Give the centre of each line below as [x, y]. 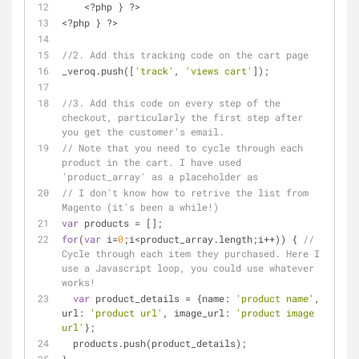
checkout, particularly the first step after [182, 117]
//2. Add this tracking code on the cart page [185, 54]
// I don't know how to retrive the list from [185, 192]
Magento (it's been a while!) [140, 207]
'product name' [275, 298]
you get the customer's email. [143, 131]
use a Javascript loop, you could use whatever [188, 268]
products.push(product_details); [160, 343]
